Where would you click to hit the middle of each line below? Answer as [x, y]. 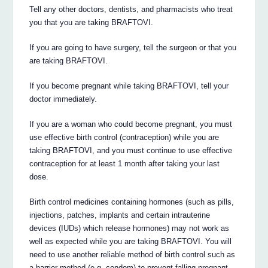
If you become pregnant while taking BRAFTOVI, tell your [129, 86]
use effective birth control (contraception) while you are [124, 137]
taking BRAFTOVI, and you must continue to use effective [131, 150]
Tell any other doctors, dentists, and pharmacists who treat [131, 9]
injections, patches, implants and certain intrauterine [120, 215]
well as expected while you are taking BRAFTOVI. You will [131, 241]
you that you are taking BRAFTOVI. [92, 22]
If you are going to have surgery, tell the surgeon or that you [133, 47]
